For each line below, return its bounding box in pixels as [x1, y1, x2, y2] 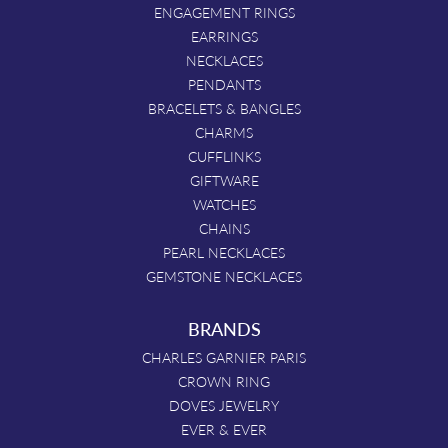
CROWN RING [178, 370, 270, 391]
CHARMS [195, 121, 253, 142]
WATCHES [192, 193, 256, 214]
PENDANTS [187, 73, 261, 94]
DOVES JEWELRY [169, 394, 279, 415]
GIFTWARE [189, 169, 259, 190]
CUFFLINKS [187, 145, 261, 166]
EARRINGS [190, 25, 258, 46]
